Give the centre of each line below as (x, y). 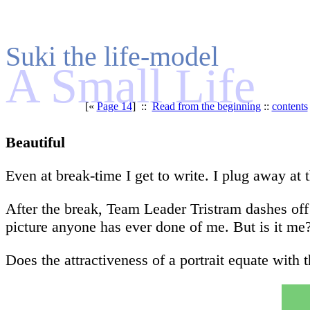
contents (290, 107)
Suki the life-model (112, 57)
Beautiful (35, 143)
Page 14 (114, 107)
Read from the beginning (206, 107)
